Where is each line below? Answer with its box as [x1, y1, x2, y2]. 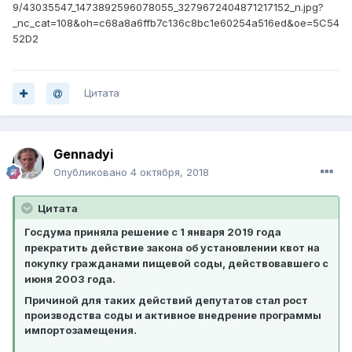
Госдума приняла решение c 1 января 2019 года [24, 225, 281, 239]
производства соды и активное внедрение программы [24, 309, 321, 322]
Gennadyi [53, 146, 113, 163]
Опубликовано [53, 166, 130, 179]
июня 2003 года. [24, 273, 115, 286]
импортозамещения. [24, 324, 137, 337]
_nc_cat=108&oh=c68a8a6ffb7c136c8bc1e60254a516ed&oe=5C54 [13, 16, 339, 30]
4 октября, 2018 [130, 166, 209, 179]
